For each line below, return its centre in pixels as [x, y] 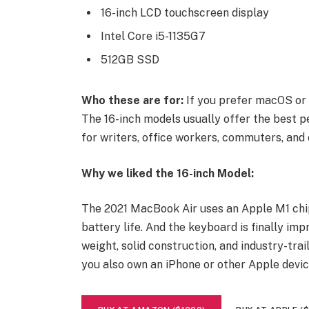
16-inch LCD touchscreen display [185, 13]
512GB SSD [130, 60]
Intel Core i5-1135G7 [153, 37]
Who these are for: [133, 100]
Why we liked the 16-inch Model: [167, 173]
